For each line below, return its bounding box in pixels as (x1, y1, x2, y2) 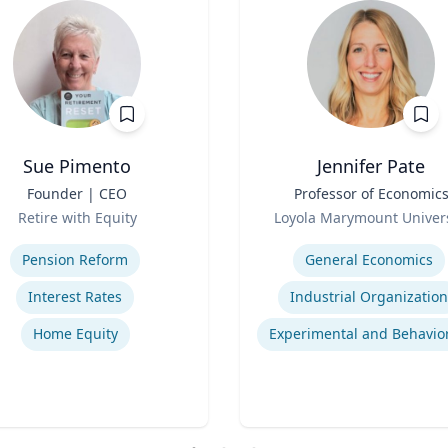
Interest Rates (28, 287, 122, 306)
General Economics (305, 250, 433, 269)
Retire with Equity (17, 208, 137, 227)
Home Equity (32, 324, 118, 343)
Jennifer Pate (317, 154, 425, 178)
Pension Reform (22, 250, 128, 269)
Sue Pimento (23, 154, 131, 178)
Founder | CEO (27, 184, 127, 203)
